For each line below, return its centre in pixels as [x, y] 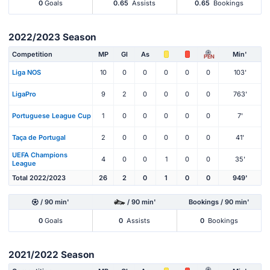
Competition [32, 54]
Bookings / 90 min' [219, 202]
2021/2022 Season [52, 254]
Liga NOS [27, 73]
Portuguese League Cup [52, 116]
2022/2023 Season [52, 37]
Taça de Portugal [39, 138]
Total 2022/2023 [39, 177]
